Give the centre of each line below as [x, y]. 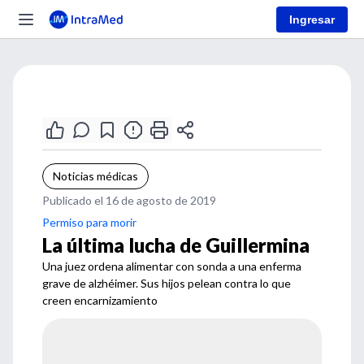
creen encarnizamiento [100, 300]
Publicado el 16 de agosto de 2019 [129, 200]
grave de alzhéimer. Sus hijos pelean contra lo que [167, 283]
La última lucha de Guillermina [176, 245]
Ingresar [312, 19]
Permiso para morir [89, 222]
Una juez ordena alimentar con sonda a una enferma [172, 266]
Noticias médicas [95, 176]
